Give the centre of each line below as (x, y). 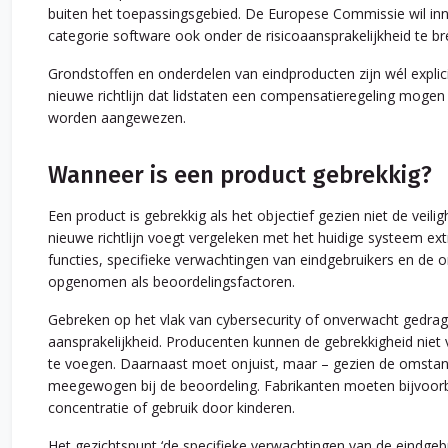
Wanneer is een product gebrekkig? (240, 175)
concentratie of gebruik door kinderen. (171, 408)
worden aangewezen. (117, 118)
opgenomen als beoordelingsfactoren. (171, 282)
